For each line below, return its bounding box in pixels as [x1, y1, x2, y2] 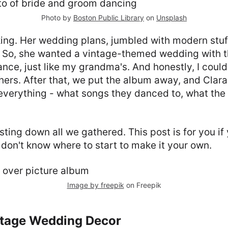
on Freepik [124, 181, 161, 189]
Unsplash [156, 13, 187, 22]
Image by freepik [67, 181, 124, 189]
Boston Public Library [73, 13, 144, 22]
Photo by [41, 13, 73, 22]
